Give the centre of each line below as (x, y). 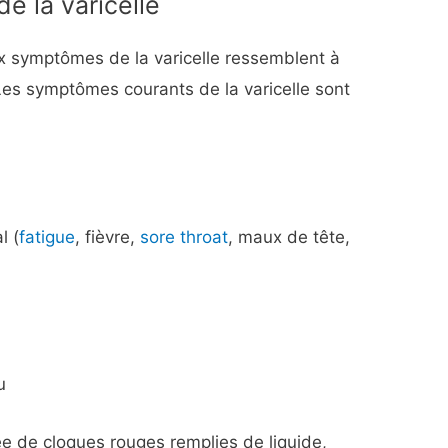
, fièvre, (108, 236)
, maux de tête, (289, 236)
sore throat (184, 236)
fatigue (47, 236)
